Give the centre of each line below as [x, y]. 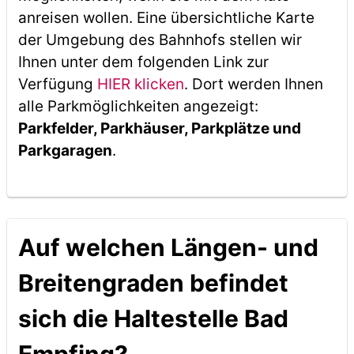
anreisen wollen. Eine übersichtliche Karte [166, 18]
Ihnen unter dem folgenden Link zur [143, 62]
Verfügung [57, 84]
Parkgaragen [65, 151]
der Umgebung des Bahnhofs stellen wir [160, 40]
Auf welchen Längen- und [168, 247]
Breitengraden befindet [153, 283]
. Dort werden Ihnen [253, 84]
